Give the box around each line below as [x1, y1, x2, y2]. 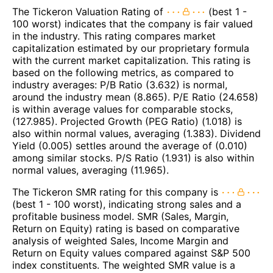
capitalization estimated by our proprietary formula [12, 41, 249, 54]
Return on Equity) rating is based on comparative [12, 222, 239, 235]
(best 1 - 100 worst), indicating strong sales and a [12, 197, 241, 210]
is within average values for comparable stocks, [12, 102, 233, 115]
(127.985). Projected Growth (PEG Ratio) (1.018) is [12, 115, 242, 127]
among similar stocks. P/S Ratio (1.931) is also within [12, 151, 254, 164]
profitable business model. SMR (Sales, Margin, [12, 210, 229, 222]
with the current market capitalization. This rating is [12, 54, 250, 66]
